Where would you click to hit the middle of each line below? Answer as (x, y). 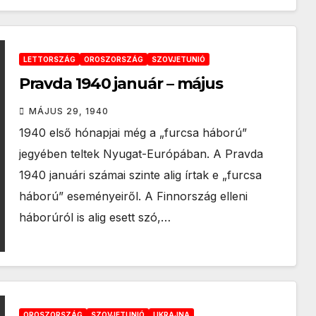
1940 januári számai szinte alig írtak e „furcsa (140, 175)
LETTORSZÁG (49, 59)
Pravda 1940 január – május (121, 84)
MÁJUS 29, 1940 (68, 111)
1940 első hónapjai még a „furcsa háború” (133, 133)
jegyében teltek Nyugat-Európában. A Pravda (141, 154)
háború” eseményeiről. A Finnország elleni (133, 196)
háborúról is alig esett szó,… (95, 217)
